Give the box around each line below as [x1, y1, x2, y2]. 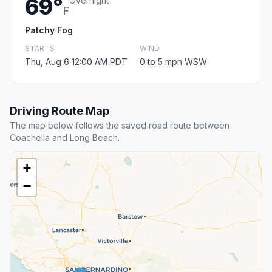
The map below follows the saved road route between [10, 120, 229, 131]
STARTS [25, 44, 55, 53]
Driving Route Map [10, 104, 109, 118]
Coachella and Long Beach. [10, 132, 120, 143]
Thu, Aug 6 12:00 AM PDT [25, 56, 127, 67]
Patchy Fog [25, 25, 73, 36]
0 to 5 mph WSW [140, 56, 207, 67]
